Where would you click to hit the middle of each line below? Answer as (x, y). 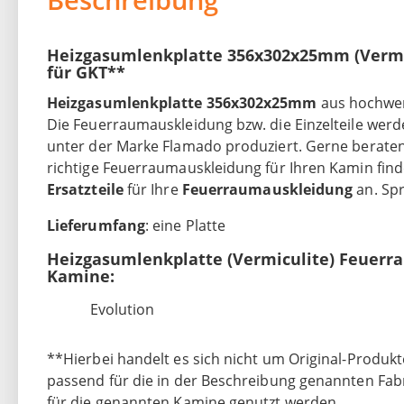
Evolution (122, 310)
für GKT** (86, 73)
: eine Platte (185, 226)
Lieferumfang (96, 226)
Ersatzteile (87, 190)
